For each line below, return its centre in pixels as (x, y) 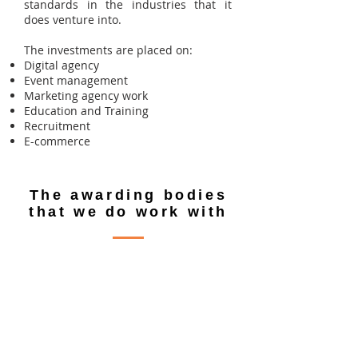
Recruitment (57, 126)
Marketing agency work (86, 95)
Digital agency (62, 65)
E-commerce (57, 141)
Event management (76, 80)
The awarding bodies (128, 195)
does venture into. (74, 20)
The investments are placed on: (108, 50)
